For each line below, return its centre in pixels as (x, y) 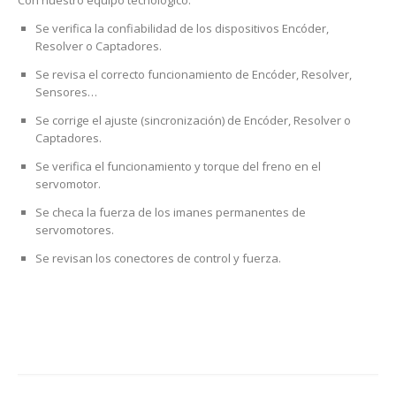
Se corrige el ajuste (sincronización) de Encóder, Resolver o (193, 120)
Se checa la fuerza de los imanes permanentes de (170, 212)
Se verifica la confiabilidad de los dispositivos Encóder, (182, 28)
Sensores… (66, 92)
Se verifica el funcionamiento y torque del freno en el (178, 166)
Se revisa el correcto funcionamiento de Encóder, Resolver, (193, 74)
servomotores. (74, 230)
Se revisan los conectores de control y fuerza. (158, 258)
